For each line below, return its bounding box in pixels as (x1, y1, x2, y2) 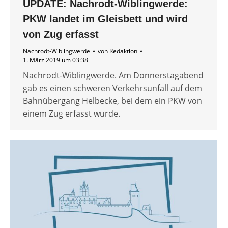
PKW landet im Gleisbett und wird (23, 13, 188, 25)
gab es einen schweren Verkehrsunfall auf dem (23, 82, 202, 94)
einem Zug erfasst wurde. (23, 108, 120, 120)
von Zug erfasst (23, 28, 99, 40)
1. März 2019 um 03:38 (23, 55, 88, 65)
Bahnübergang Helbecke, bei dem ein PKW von (23, 95, 202, 107)
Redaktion (109, 47, 137, 56)
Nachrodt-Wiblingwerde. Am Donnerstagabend (23, 70, 204, 81)
